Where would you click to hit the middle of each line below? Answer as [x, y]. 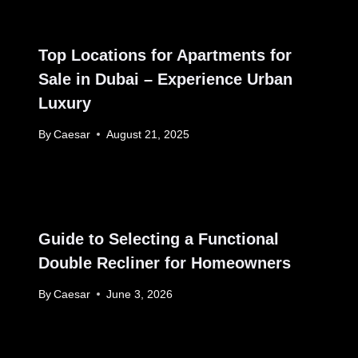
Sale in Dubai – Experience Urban [165, 80]
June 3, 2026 [140, 294]
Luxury [65, 103]
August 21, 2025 [148, 134]
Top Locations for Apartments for [165, 56]
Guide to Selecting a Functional [159, 239]
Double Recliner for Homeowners [165, 263]
